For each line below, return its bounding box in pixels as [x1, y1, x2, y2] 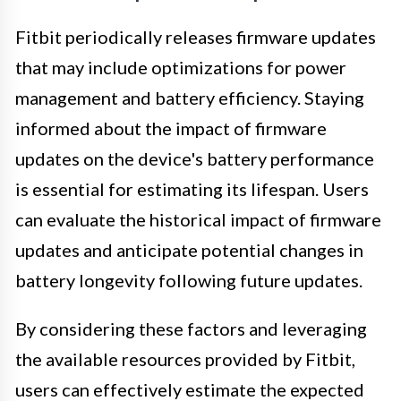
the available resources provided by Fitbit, [15, 347, 355, 370]
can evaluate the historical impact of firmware [15, 208, 381, 230]
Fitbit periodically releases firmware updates [15, 25, 376, 47]
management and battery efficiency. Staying [15, 86, 364, 108]
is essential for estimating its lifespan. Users [15, 177, 369, 200]
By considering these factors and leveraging [15, 317, 367, 339]
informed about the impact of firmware [15, 116, 327, 139]
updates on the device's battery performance [15, 147, 374, 169]
